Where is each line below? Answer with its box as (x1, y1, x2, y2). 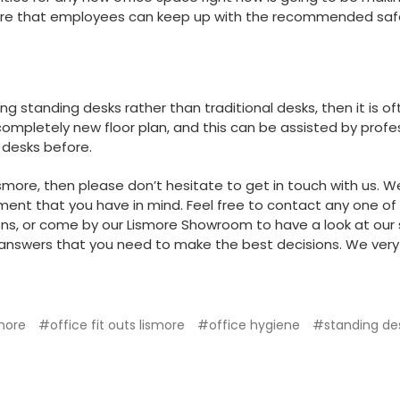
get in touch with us (246, 176, 377, 196)
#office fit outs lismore (38, 316, 185, 335)
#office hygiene (197, 316, 300, 335)
